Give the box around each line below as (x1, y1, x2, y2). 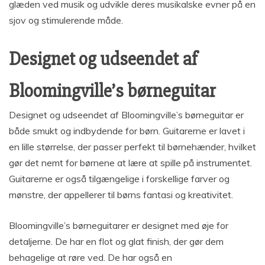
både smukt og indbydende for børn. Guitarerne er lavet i (9, 124, 245, 137)
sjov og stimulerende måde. (9, 14, 123, 26)
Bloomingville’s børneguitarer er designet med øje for (9, 219, 228, 231)
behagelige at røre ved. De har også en (9, 251, 172, 263)
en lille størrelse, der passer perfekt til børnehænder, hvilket (9, 140, 256, 153)
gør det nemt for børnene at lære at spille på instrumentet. (9, 156, 252, 169)
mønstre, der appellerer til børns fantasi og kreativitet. (9, 188, 233, 201)
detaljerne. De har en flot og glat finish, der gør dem (9, 235, 224, 247)
